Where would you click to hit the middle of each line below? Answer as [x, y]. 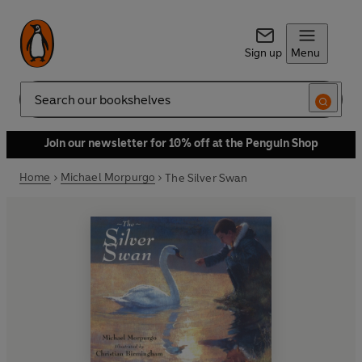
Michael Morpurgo [108, 177]
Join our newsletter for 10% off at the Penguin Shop [181, 143]
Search [37, 106]
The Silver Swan [206, 178]
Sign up [263, 53]
